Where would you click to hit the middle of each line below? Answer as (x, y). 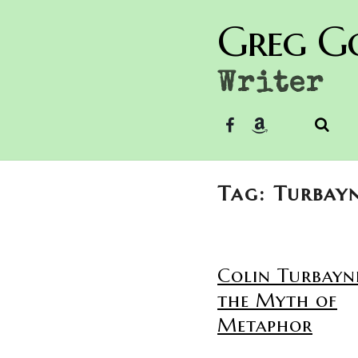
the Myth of (277, 300)
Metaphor (265, 325)
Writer (271, 86)
